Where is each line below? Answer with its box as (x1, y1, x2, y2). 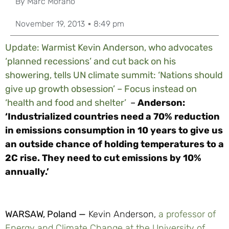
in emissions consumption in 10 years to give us (5, 125, 223, 136)
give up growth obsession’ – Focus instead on (5, 83, 197, 95)
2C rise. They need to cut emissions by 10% (5, 152, 201, 164)
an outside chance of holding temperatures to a (5, 139, 224, 150)
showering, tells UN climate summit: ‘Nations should (5, 70, 223, 81)
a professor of (156, 208, 216, 220)
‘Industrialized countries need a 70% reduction (5, 111, 220, 122)
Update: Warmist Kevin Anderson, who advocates (5, 42, 213, 53)
